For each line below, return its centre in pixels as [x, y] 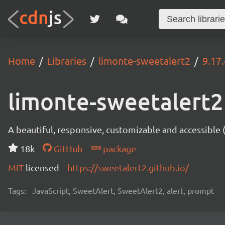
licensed [42, 167]
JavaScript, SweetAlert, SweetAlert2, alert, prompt [123, 190]
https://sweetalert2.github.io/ [128, 167]
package [118, 148]
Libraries [67, 61]
